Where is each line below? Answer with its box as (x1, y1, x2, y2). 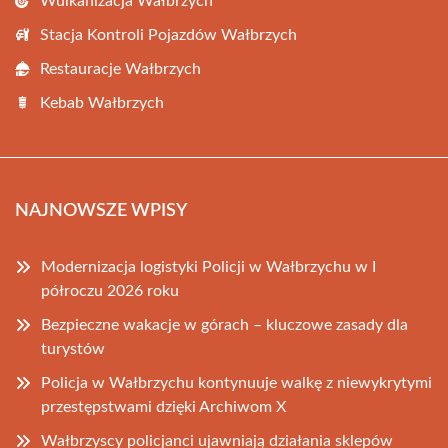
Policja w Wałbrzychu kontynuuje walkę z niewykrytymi (41, 375, 432, 391)
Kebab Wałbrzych (40, 95, 164, 111)
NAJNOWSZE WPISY (15, 202, 187, 220)
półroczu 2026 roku (41, 283, 179, 299)
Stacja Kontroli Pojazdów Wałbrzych (40, 27, 297, 43)
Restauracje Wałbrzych (40, 61, 201, 77)
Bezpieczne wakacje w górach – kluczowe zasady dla (41, 317, 408, 333)
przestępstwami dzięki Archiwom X (41, 399, 286, 415)
